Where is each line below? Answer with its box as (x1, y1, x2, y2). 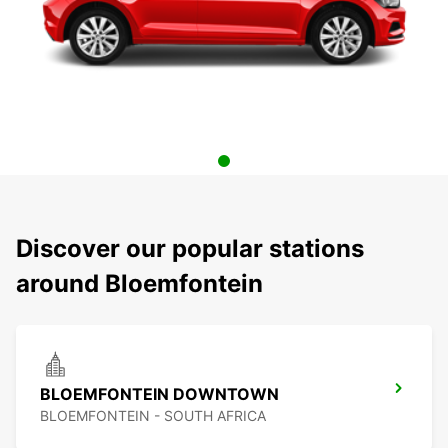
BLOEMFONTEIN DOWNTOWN (40, 384, 279, 405)
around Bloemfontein (16, 269, 263, 299)
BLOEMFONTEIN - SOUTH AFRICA (40, 407, 266, 425)
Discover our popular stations (16, 234, 364, 264)
